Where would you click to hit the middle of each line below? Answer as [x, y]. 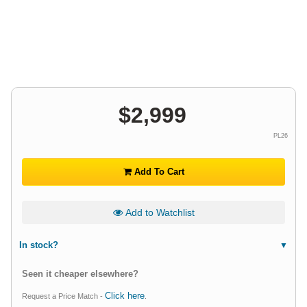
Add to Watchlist [158, 212]
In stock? [39, 245]
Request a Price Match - [63, 296]
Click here [125, 296]
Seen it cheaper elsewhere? [80, 274]
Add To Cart [158, 172]
